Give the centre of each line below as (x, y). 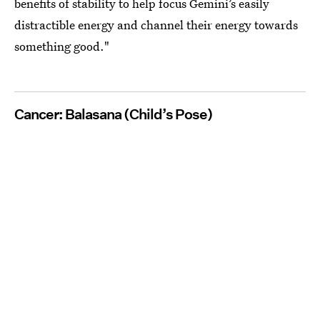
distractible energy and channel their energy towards (156, 24)
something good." (62, 46)
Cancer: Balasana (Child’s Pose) (114, 114)
